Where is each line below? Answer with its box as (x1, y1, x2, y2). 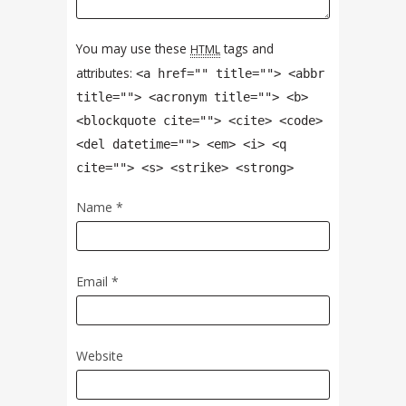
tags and (220, 39, 274, 57)
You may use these (76, 39, 190, 57)
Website (76, 346, 123, 364)
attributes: (76, 63, 136, 82)
